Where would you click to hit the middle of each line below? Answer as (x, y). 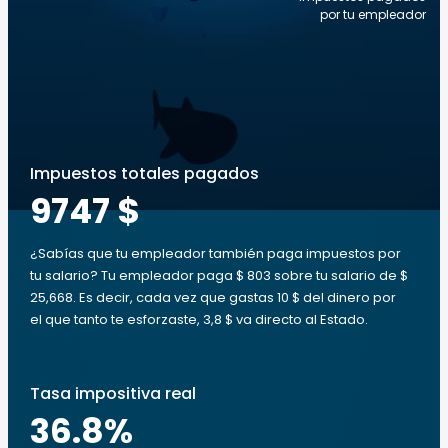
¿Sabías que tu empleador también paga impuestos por (215, 253)
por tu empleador (373, 14)
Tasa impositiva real (113, 393)
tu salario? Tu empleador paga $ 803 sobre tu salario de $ (219, 275)
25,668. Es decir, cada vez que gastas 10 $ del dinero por (213, 297)
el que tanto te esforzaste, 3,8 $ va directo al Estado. (199, 319)
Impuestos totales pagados (144, 173)
